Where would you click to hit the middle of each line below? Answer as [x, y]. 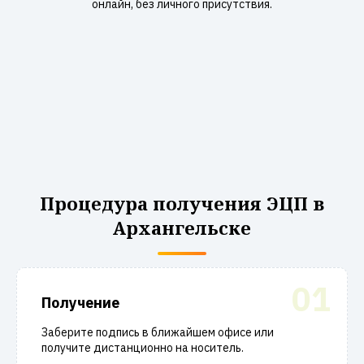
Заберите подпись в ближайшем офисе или [158, 332]
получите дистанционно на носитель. [143, 348]
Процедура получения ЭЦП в [182, 203]
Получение [80, 303]
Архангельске [182, 227]
